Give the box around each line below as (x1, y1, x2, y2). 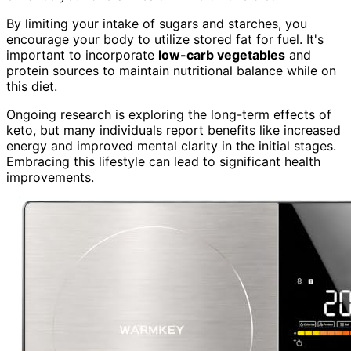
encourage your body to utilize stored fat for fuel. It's (6, 31, 324, 48)
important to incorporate (6, 47, 158, 63)
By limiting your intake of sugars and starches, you (6, 16, 307, 32)
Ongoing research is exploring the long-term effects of (6, 107, 331, 123)
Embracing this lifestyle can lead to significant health (6, 154, 320, 170)
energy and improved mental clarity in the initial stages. (6, 138, 336, 154)
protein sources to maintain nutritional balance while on (6, 63, 336, 79)
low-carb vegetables (158, 47, 285, 63)
